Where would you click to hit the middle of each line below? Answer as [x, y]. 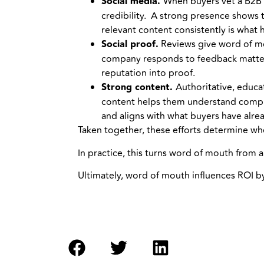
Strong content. [138, 88]
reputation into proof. [148, 73]
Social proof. [130, 45]
